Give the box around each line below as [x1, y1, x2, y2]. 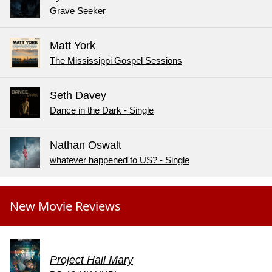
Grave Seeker [50, 6, 106, 16]
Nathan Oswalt [50, 139, 121, 152]
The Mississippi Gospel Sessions [50, 56, 182, 66]
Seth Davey [50, 89, 106, 102]
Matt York [50, 39, 95, 52]
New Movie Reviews [10, 198, 121, 215]
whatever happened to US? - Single [50, 155, 189, 166]
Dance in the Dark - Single [50, 106, 154, 116]
